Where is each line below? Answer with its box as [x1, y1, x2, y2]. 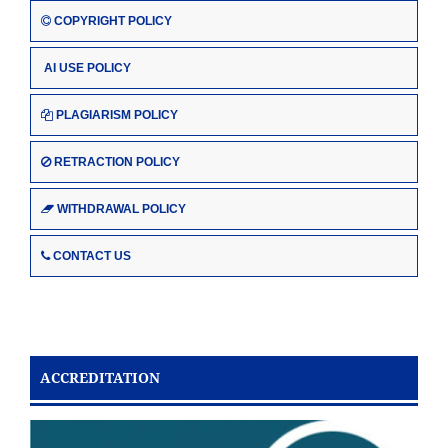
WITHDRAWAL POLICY [57, 201, 186, 216]
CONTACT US [53, 248, 131, 263]
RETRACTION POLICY [54, 154, 180, 169]
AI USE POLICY [44, 60, 131, 75]
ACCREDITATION [40, 367, 160, 387]
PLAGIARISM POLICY [56, 107, 178, 122]
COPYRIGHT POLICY [54, 13, 172, 28]
